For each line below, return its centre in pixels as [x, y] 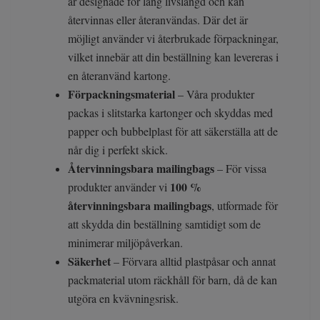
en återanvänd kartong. [121, 76]
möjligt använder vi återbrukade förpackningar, [173, 39]
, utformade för [245, 206]
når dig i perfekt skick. [120, 150]
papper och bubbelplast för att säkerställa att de [173, 131]
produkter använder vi [119, 187]
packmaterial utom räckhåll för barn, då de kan [172, 280]
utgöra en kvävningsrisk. [125, 299]
